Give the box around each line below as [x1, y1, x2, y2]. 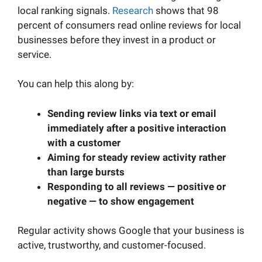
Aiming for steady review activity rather [47, 151, 226, 163]
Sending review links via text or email [47, 107, 216, 119]
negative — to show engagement [47, 195, 194, 207]
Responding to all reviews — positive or [47, 180, 226, 192]
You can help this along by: [18, 78, 134, 90]
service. [18, 48, 51, 60]
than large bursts [47, 166, 125, 178]
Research [112, 4, 153, 16]
